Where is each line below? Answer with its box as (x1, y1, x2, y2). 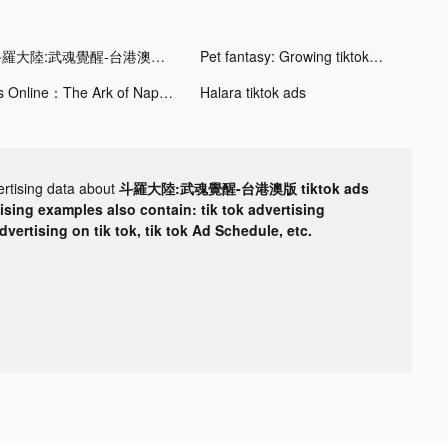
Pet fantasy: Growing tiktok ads (368, 45, 383, 66)
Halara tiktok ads (199, 81, 306, 102)
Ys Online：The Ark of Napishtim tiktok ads (158, 81, 173, 102)
